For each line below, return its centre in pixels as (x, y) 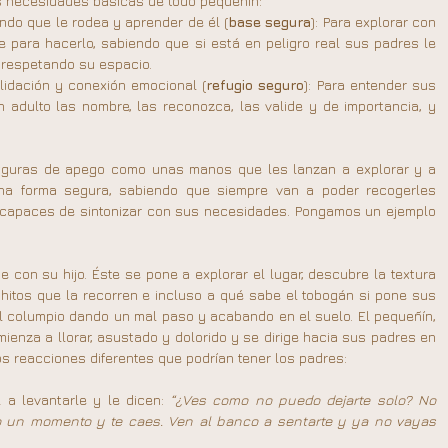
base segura (270, 21)
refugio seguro (255, 84)
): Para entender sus (370, 84)
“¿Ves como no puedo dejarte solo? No (303, 399)
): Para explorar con (373, 21)
